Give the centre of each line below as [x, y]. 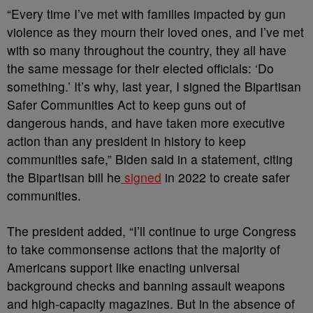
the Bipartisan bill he [64, 177]
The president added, [68, 231]
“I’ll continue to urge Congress [213, 231]
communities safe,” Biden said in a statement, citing [150, 159]
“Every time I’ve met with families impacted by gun [146, 14]
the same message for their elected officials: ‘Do [140, 68]
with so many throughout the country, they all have [147, 50]
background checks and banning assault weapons [146, 285]
